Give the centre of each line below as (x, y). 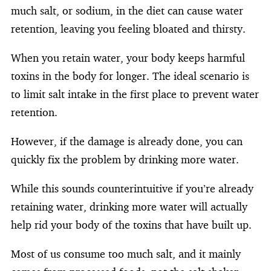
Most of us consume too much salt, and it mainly (126, 253)
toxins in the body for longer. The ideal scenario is (130, 75)
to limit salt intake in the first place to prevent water (135, 93)
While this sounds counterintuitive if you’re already (132, 188)
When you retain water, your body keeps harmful (128, 57)
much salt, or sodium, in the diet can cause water (127, 10)
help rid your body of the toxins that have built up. (131, 224)
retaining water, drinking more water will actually (129, 206)
